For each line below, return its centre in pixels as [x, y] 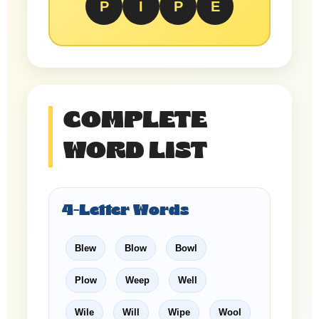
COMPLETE [135, 121]
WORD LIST [135, 151]
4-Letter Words [125, 210]
